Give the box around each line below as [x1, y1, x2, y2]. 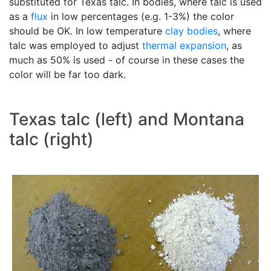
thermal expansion [142, 39, 226, 52]
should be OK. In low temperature [9, 25, 165, 38]
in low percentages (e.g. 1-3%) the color [48, 10, 234, 23]
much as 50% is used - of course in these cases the [9, 54, 244, 67]
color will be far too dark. [9, 68, 126, 81]
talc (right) [9, 129, 94, 150]
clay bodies [165, 25, 218, 38]
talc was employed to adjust [9, 39, 142, 52]
